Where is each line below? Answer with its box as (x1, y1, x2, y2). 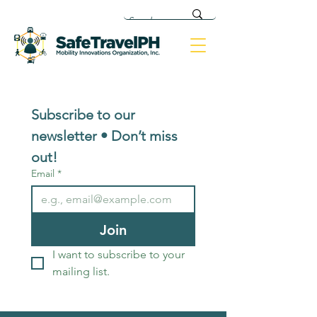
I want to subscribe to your (52, 248, 185, 261)
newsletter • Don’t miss (31, 127, 178, 144)
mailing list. (52, 265, 110, 278)
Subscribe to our (31, 106, 135, 123)
